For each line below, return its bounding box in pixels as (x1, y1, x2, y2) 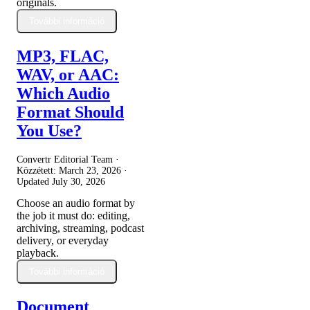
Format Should (17, 103, 124, 122)
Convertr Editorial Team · (17, 154, 119, 165)
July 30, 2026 (52, 176, 105, 188)
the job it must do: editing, (17, 210, 130, 222)
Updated (17, 176, 52, 188)
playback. (17, 247, 59, 259)
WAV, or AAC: (17, 66, 119, 84)
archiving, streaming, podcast (17, 222, 144, 235)
